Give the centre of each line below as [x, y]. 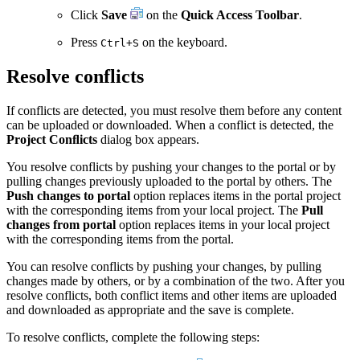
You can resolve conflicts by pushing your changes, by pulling [164, 266]
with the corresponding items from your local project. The [154, 210]
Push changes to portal [68, 195]
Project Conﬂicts [52, 139]
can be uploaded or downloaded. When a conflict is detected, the [170, 125]
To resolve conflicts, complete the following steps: [133, 337]
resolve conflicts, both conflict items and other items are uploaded [172, 295]
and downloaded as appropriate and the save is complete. [150, 309]
